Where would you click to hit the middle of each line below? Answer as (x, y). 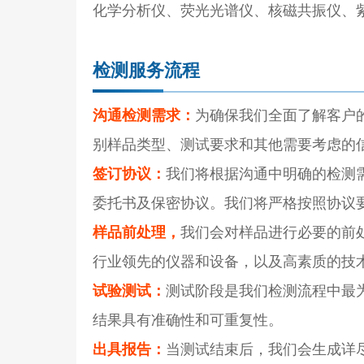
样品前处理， (137, 232)
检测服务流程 (147, 70)
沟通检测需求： (144, 115)
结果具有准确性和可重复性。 (188, 320)
